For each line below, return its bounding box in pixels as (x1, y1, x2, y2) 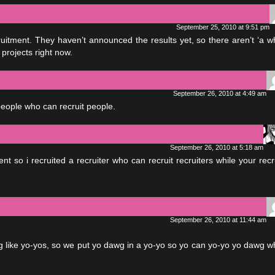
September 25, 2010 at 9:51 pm (176, 23, 269, 31)
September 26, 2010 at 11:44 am (170, 216, 266, 223)
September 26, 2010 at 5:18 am (170, 144, 263, 151)
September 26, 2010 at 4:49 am (173, 90, 266, 97)
